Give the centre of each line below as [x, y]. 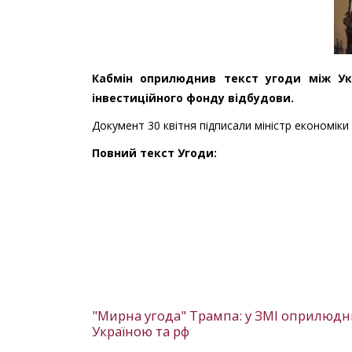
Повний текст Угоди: [154, 153]
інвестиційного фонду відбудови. [193, 98]
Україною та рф [141, 332]
